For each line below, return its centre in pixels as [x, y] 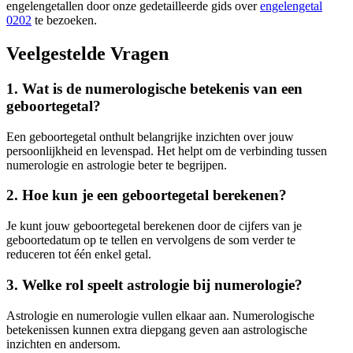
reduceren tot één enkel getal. [79, 255]
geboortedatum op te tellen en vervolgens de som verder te [151, 240]
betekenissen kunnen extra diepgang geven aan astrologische [157, 329]
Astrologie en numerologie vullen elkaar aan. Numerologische [160, 315]
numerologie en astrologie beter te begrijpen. [117, 165]
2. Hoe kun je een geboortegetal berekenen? [147, 195]
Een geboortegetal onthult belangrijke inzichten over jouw [150, 136]
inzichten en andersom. [63, 344]
